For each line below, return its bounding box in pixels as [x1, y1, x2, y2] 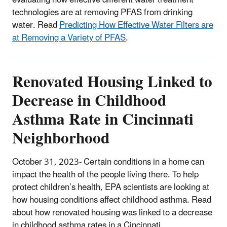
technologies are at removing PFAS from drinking [12, 3, 193, 22]
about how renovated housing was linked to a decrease [12, 204, 212, 222]
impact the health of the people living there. [12, 166, 170, 184]
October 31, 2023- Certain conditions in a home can [12, 153, 204, 172]
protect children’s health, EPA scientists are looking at [12, 178, 209, 197]
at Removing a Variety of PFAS [12, 28, 126, 47]
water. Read [12, 16, 59, 34]
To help [172, 166, 199, 184]
